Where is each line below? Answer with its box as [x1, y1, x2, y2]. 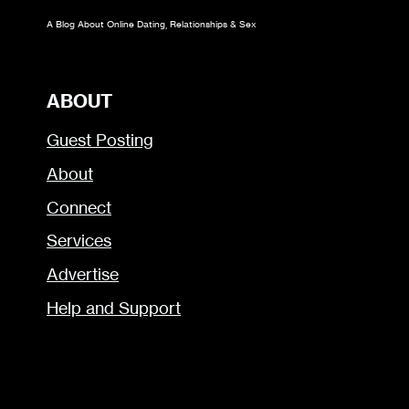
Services [47, 230, 111, 252]
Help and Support [47, 297, 181, 319]
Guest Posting [47, 130, 153, 152]
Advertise [47, 264, 119, 285]
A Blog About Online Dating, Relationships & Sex [47, 17, 257, 30]
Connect [47, 196, 111, 218]
